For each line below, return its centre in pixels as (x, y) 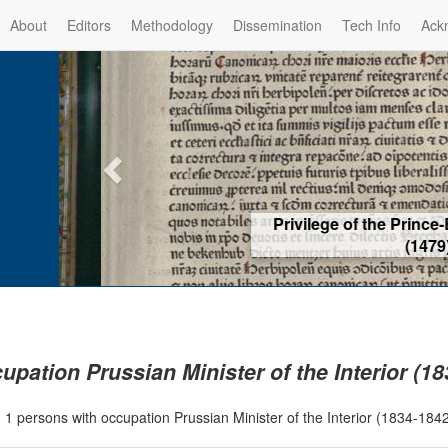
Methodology (172, 25)
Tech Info (371, 25)
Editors (89, 25)
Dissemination (277, 25)
